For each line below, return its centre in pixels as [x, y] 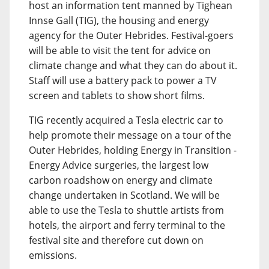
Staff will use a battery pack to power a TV [123, 80]
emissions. [53, 255]
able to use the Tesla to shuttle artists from [126, 210]
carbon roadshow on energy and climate [121, 180]
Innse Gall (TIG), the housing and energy [119, 20]
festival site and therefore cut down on [116, 240]
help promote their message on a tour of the [130, 135]
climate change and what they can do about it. [133, 65]
